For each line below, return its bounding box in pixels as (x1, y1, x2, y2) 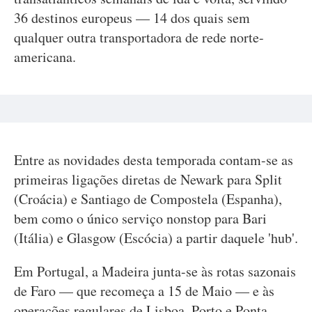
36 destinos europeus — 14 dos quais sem (14, 8, 250, 27)
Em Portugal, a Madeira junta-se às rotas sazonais (14, 262, 296, 281)
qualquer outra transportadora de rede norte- (14, 28, 264, 47)
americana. (14, 47, 76, 66)
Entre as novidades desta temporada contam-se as (14, 150, 293, 169)
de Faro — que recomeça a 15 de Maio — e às (14, 281, 274, 300)
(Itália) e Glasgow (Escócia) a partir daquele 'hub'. (14, 228, 298, 247)
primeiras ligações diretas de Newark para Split (14, 170, 282, 189)
